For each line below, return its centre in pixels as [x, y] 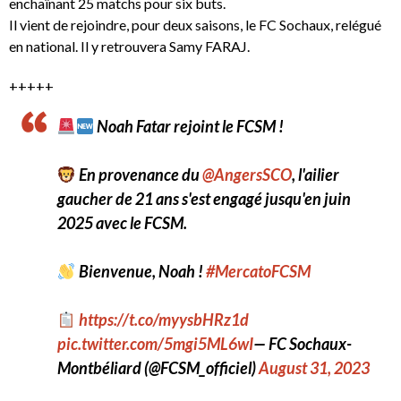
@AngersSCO [247, 175]
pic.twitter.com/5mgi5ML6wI [155, 344]
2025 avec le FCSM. [122, 223]
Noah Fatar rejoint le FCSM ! [189, 126]
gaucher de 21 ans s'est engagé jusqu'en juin [204, 199]
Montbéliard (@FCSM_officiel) [158, 368]
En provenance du [139, 175]
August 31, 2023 [314, 368]
